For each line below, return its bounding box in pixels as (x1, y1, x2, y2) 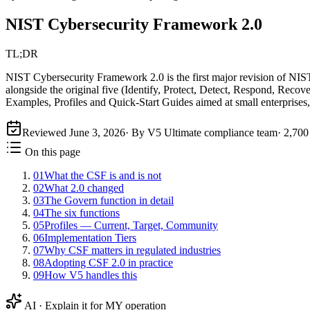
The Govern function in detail (44, 194, 174, 206)
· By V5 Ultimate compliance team (125, 126, 277, 138)
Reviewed (22, 126, 69, 138)
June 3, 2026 (69, 126, 125, 138)
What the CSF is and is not (44, 169, 161, 181)
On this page (22, 145, 80, 158)
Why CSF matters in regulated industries (44, 244, 221, 256)
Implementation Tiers (44, 231, 136, 244)
